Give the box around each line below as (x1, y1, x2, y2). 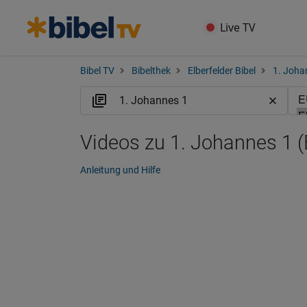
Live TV (220, 20, 256, 35)
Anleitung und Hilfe (80, 164, 160, 175)
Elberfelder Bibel (188, 65, 256, 77)
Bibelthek (132, 65, 171, 77)
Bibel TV (80, 65, 114, 77)
